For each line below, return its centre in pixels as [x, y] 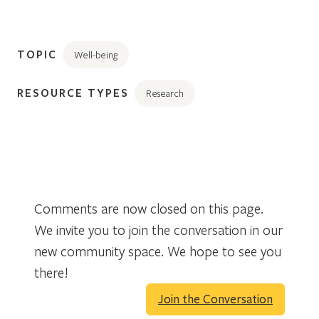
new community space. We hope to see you [158, 251]
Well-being [96, 54]
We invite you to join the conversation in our [158, 229]
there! [51, 272]
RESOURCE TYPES [73, 92]
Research [165, 93]
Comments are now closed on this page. [149, 208]
